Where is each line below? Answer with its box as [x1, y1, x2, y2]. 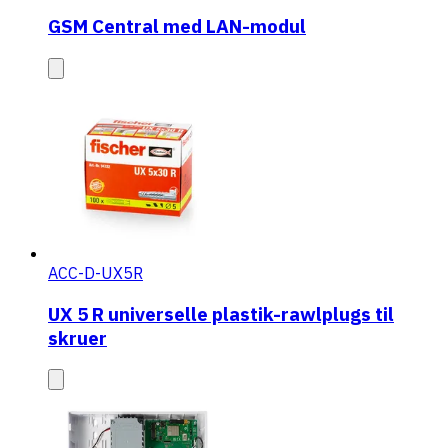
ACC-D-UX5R [48, 262, 143, 283]
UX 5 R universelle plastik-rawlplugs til [48, 301, 394, 326]
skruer [48, 325, 107, 350]
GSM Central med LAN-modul [48, 14, 306, 39]
